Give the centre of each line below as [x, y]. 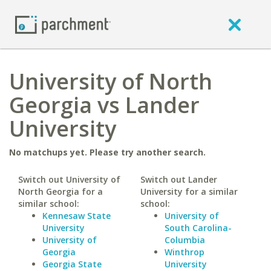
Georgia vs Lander [104, 105]
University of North [111, 81]
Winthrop [184, 252]
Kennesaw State [77, 216]
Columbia [184, 240]
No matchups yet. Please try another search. [107, 152]
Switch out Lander [178, 179]
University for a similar [189, 191]
